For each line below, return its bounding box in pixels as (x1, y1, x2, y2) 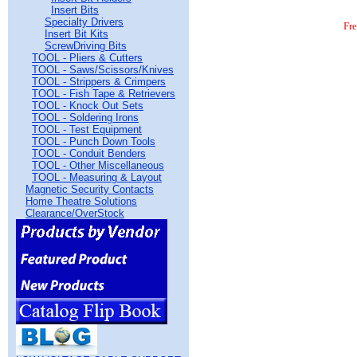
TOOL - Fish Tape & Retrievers (32, 88, 175, 100)
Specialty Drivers (45, 16, 124, 28)
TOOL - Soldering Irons (32, 112, 139, 124)
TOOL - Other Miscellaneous (32, 159, 164, 171)
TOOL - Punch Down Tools (32, 135, 155, 147)
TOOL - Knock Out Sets (32, 100, 143, 112)
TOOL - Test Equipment (32, 124, 142, 135)
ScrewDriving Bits (45, 40, 127, 52)
